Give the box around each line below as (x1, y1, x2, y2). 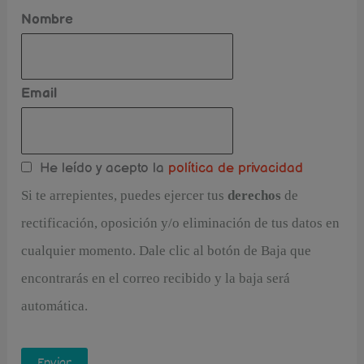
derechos (227, 187, 282, 203)
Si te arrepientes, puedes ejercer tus (21, 187, 228, 203)
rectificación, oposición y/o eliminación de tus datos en (21, 214, 340, 231)
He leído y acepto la (32, 159, 165, 176)
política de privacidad (164, 159, 304, 176)
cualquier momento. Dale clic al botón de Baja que (21, 242, 312, 258)
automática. (21, 297, 89, 314)
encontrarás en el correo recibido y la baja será (21, 270, 291, 286)
